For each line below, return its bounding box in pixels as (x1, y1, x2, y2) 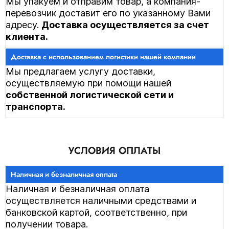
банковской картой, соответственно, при (6, 207, 187, 218)
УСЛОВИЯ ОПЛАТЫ (68, 144, 161, 157)
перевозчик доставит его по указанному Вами (6, 8, 211, 18)
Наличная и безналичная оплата (6, 184, 149, 194)
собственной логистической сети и (6, 89, 174, 100)
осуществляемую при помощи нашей (6, 78, 171, 88)
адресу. (6, 19, 41, 30)
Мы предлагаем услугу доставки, (6, 66, 155, 77)
